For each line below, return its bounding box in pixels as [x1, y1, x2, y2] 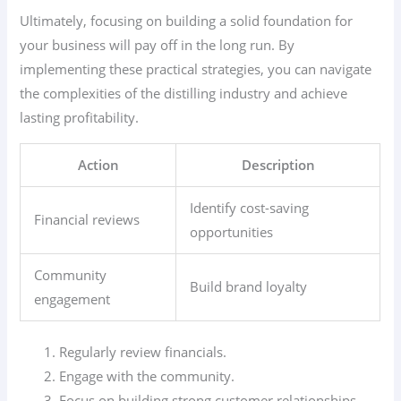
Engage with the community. [59, 367, 235, 386]
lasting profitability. [20, 108, 140, 127]
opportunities [190, 222, 274, 241]
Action [77, 155, 119, 174]
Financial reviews [34, 209, 141, 228]
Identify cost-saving [190, 198, 310, 217]
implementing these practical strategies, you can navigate [20, 60, 372, 79]
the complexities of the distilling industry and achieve [20, 84, 348, 103]
